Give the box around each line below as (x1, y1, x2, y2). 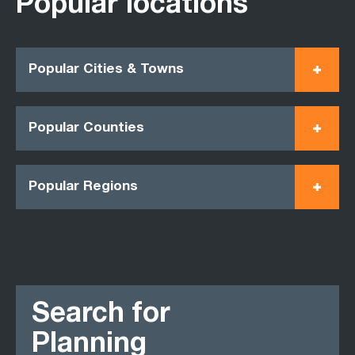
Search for (32, 302, 170, 330)
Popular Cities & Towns (29, 63, 184, 77)
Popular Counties (29, 121, 144, 136)
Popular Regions (29, 180, 138, 194)
